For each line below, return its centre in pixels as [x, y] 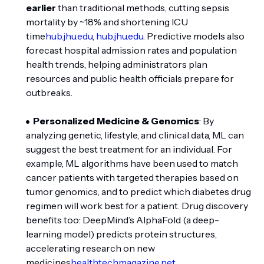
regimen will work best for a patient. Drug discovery [137, 206]
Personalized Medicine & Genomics [116, 121]
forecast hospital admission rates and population [131, 50]
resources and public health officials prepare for [130, 78]
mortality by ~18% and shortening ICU [107, 22]
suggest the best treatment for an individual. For [129, 149]
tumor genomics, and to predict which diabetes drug [138, 192]
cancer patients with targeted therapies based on [132, 177]
